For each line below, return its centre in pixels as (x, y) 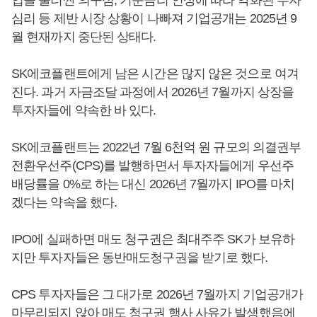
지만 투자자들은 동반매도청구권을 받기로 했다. (140, 257)
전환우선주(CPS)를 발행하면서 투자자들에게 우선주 (152, 165)
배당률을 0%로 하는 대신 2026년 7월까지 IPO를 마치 (153, 184)
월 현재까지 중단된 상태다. (84, 36)
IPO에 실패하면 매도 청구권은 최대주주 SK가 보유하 (153, 239)
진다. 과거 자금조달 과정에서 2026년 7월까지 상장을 (153, 92)
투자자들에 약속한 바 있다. (84, 110)
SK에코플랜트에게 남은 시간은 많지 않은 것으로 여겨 (155, 73)
